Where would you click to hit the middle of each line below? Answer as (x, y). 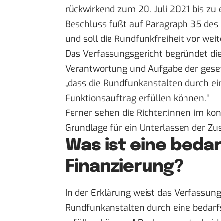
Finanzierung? (124, 167)
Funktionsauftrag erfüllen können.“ (137, 98)
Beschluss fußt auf (105, 24)
